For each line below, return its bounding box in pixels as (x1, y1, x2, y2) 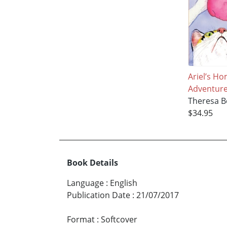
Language (67, 177, 104, 189)
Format (67, 214, 95, 225)
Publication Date (67, 190, 130, 201)
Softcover (101, 214, 137, 225)
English (110, 177, 137, 189)
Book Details (67, 157, 118, 169)
